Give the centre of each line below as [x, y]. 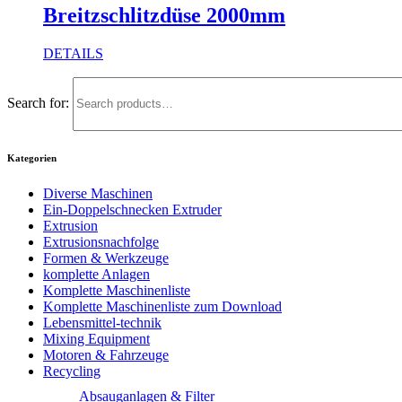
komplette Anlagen [96, 275]
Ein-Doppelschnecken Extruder [132, 210]
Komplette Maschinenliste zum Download [162, 307]
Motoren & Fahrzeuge [106, 355]
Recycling [72, 371]
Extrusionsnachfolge [101, 242]
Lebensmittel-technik [102, 323]
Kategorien [32, 158]
